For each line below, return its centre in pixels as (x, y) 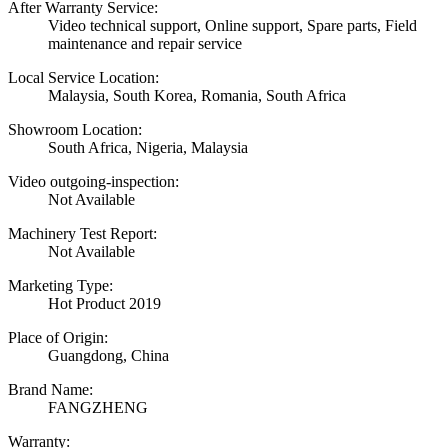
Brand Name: (50, 390)
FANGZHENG (98, 408)
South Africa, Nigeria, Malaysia (148, 148)
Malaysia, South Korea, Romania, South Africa (197, 96)
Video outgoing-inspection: (93, 182)
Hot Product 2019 (104, 304)
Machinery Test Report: (82, 234)
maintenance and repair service (145, 44)
